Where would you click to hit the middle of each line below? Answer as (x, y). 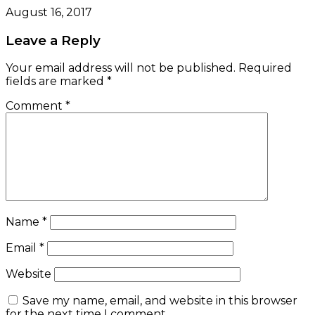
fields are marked (56, 82)
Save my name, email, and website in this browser (160, 301)
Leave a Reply (53, 40)
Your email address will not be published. (121, 68)
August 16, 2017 (49, 12)
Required (265, 68)
